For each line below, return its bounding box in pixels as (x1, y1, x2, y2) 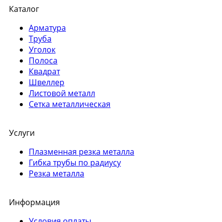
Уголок (29, 44, 55, 55)
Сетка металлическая (29, 99, 111, 110)
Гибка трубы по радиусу (29, 157, 121, 168)
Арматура (29, 22, 66, 34)
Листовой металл (29, 88, 95, 99)
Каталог (9, 3, 39, 15)
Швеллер (29, 77, 64, 88)
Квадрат (29, 66, 60, 77)
